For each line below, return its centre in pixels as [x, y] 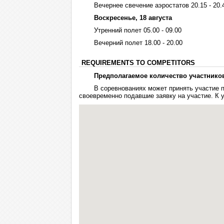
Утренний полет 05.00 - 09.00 [138, 30]
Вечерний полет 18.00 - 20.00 [138, 43]
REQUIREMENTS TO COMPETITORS [138, 63]
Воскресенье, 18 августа [133, 18]
